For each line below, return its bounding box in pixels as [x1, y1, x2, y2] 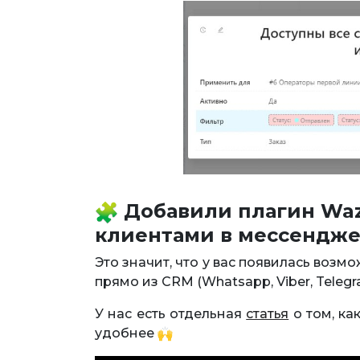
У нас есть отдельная [95, 305, 247, 321]
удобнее [95, 325, 157, 341]
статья [246, 305, 289, 321]
